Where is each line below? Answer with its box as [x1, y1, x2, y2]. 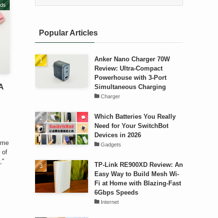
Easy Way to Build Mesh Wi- [94, 170, 179, 178]
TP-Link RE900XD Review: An [94, 161, 183, 168]
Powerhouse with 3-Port [94, 73, 166, 81]
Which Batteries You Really [94, 112, 176, 120]
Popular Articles [39, 28, 98, 37]
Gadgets [101, 141, 122, 147]
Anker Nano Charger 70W [94, 55, 170, 63]
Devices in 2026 [94, 131, 141, 139]
